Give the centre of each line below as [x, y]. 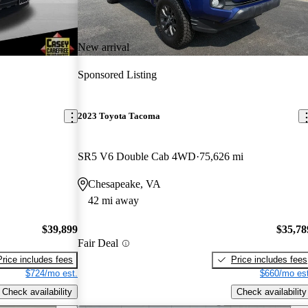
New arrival [104, 47]
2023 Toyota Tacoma [119, 116]
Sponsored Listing [118, 74]
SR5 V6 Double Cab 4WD [137, 157]
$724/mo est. [52, 273]
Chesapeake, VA [125, 184]
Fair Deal [98, 243]
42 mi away [114, 201]
